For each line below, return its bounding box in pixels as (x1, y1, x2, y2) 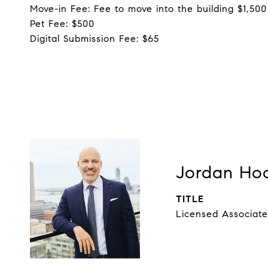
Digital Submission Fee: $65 (30, 33, 159, 44)
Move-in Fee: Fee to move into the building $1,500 (30, 3, 267, 14)
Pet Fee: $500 (30, 18, 95, 29)
